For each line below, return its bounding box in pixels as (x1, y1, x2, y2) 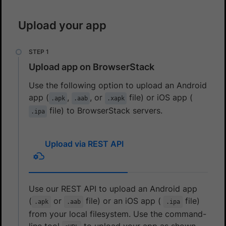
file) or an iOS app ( (83, 195, 163, 206)
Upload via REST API (45, 138, 124, 149)
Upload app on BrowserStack (29, 61, 154, 72)
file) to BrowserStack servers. (47, 105, 162, 116)
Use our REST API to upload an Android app (29, 183, 197, 194)
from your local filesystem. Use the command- (29, 208, 206, 219)
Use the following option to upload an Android (29, 80, 207, 90)
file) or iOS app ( (127, 92, 193, 102)
